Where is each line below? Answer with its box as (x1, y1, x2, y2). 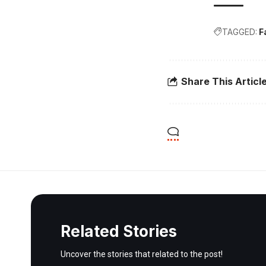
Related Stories (61, 221, 177, 240)
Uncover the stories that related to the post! (61, 249, 223, 259)
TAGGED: (222, 26, 257, 37)
